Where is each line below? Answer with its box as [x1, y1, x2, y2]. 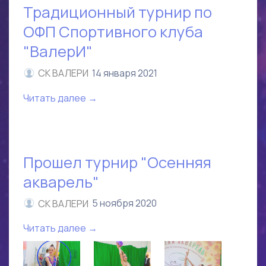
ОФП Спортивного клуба [23, 21, 203, 43]
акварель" [23, 171, 99, 192]
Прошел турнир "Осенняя [23, 151, 211, 173]
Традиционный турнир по [23, 2, 212, 23]
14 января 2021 [92, 66, 157, 80]
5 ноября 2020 [92, 197, 157, 210]
